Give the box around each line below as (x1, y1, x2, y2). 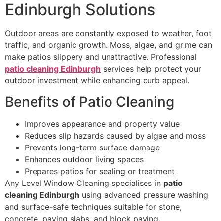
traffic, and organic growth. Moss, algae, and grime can (5, 40, 212, 50)
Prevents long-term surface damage (25, 142, 160, 152)
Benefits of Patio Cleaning (5, 93, 174, 110)
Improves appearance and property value (25, 118, 180, 129)
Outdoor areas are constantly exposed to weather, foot (5, 28, 212, 38)
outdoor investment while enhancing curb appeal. (5, 75, 189, 86)
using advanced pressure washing (79, 189, 208, 200)
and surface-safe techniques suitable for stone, (5, 201, 182, 212)
